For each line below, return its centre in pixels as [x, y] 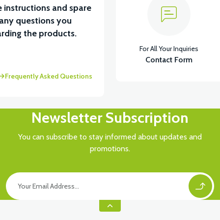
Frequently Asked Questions [49, 76]
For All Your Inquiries [169, 49]
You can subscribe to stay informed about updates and [110, 137]
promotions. [110, 149]
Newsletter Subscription [110, 118]
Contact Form [169, 60]
